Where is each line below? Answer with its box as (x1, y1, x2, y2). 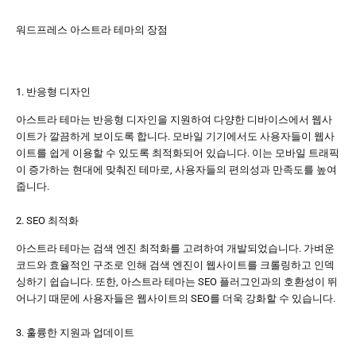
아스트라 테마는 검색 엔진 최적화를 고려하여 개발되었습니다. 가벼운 (16, 242, 335, 255)
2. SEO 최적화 (16, 215, 79, 227)
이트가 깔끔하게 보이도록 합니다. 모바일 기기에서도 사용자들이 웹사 (16, 130, 335, 142)
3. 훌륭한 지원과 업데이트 (16, 327, 134, 339)
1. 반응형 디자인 (16, 86, 91, 99)
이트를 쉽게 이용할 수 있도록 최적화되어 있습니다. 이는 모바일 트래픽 (16, 146, 339, 159)
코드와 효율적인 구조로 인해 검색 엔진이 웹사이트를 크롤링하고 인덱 (16, 259, 335, 272)
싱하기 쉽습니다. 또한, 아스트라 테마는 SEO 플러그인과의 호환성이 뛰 (16, 276, 338, 288)
